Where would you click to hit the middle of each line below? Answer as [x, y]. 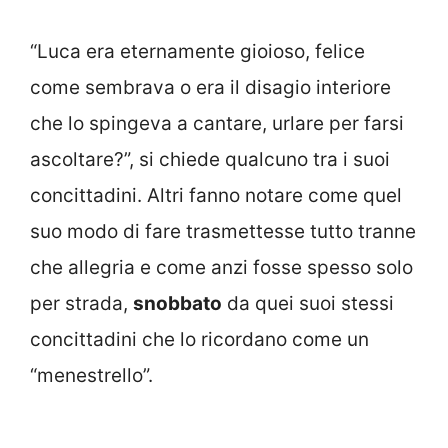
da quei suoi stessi [308, 303]
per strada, [81, 303]
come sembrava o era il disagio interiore [210, 87]
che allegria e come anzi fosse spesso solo [221, 267]
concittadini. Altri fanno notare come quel [216, 195]
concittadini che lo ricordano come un [199, 339]
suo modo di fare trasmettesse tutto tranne [223, 231]
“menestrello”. [91, 375]
